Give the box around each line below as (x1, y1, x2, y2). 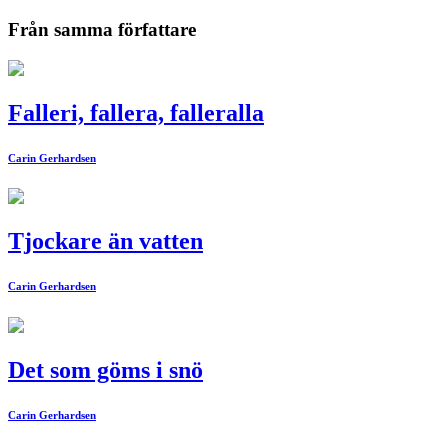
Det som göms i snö (8, 357, 203, 384)
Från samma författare (8, 18, 196, 40)
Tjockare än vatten (8, 228, 203, 255)
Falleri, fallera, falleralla (8, 99, 264, 126)
